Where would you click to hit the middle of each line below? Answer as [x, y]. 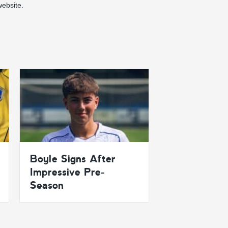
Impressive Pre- [68, 172]
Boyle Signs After [73, 159]
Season [47, 185]
